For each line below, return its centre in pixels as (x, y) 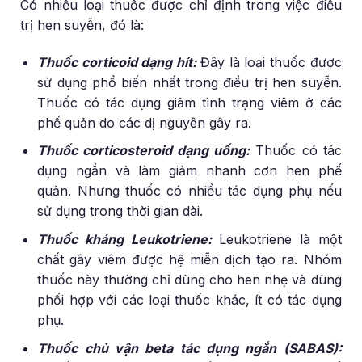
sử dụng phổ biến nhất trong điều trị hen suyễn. (189, 82)
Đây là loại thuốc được (269, 62)
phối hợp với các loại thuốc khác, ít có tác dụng (189, 299)
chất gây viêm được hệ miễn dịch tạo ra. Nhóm (189, 259)
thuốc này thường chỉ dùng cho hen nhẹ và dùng (189, 279)
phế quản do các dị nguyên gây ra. (145, 122)
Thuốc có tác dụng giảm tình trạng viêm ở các (189, 102)
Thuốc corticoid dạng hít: (117, 62)
